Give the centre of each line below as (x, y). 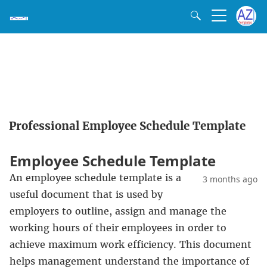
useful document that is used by (86, 194)
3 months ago (230, 179)
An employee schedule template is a (95, 178)
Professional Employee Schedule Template (127, 126)
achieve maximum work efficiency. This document (131, 244)
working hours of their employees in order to (118, 228)
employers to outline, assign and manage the (118, 211)
